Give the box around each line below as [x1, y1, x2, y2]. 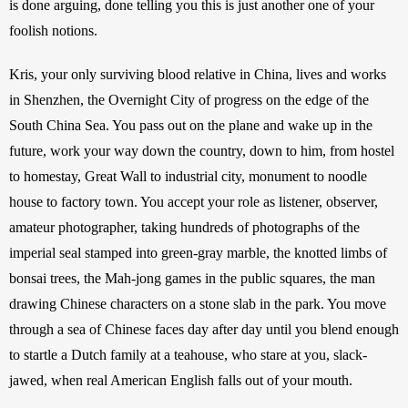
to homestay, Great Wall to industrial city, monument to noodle [9, 168, 367, 184]
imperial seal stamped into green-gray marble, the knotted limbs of [9, 244, 387, 260]
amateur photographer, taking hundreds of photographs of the [9, 219, 360, 235]
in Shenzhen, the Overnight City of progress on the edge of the [9, 91, 369, 107]
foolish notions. [9, 22, 101, 38]
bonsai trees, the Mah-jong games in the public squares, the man [9, 270, 375, 286]
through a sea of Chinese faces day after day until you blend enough [9, 321, 399, 337]
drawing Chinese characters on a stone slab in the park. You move [9, 295, 386, 311]
